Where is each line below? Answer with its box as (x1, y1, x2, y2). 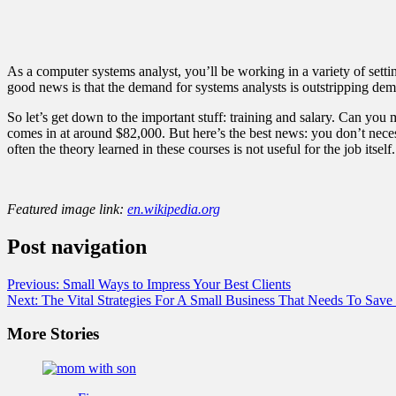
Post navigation (7, 234, 147, 258)
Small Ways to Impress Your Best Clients (63, 276, 291, 292)
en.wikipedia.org (127, 201, 220, 217)
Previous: (7, 276, 63, 292)
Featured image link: (7, 201, 127, 217)
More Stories (7, 324, 99, 344)
